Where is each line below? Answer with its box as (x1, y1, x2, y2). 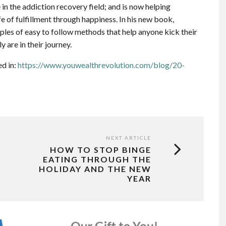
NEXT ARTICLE (106, 135, 151, 141)
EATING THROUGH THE (43, 154, 151, 164)
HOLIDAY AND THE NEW (39, 164, 151, 174)
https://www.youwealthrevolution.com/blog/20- (18, 60, 185, 70)
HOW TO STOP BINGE (50, 145, 151, 155)
